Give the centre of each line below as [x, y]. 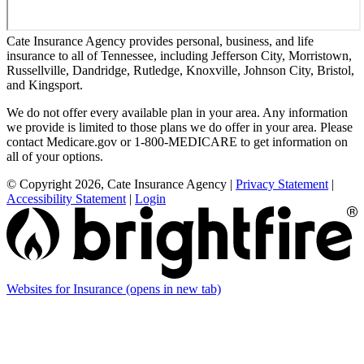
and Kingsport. [45, 84]
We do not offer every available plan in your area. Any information [177, 112]
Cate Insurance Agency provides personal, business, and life [160, 41]
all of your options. [55, 156]
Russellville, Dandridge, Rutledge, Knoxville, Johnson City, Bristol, [180, 70]
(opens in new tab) [173, 288]
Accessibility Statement [66, 198]
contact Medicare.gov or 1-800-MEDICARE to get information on [177, 141]
